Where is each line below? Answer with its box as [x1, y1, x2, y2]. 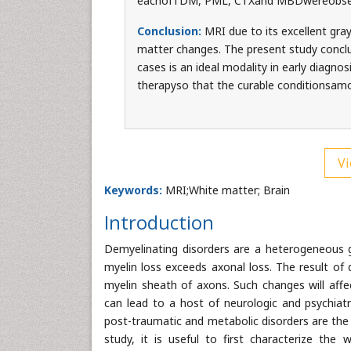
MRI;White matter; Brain [162, 183, 290, 197]
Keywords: [104, 183, 162, 197]
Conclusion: [136, 24, 204, 38]
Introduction [104, 209, 214, 235]
